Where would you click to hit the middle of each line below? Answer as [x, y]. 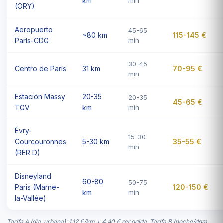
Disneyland [33, 176]
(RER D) [28, 152]
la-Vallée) [31, 198]
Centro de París [41, 68]
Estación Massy [40, 96]
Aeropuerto [34, 29]
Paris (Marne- [37, 187]
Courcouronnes [41, 141]
